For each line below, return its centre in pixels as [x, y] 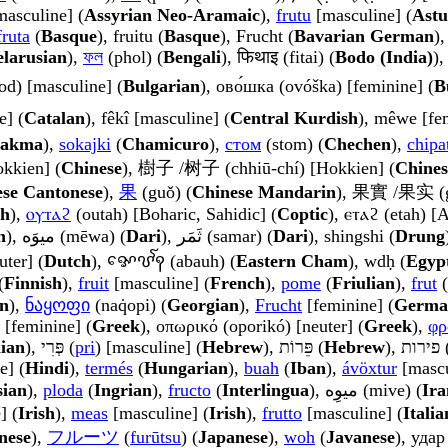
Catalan [54, 118]
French [237, 283]
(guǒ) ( [164, 192]
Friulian [363, 283]
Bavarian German [364, 36]
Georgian [203, 305]
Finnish [33, 283]
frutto [282, 413]
